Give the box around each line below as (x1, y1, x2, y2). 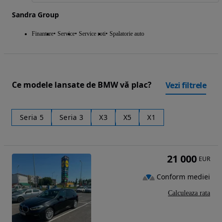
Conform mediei (157, 172, 210, 182)
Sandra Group (12, 9, 59, 19)
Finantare (32, 30, 54, 37)
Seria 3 (59, 112, 84, 122)
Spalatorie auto (110, 30, 144, 37)
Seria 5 (20, 112, 44, 122)
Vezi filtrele (165, 79, 206, 91)
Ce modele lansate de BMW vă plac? (12, 79, 152, 91)
